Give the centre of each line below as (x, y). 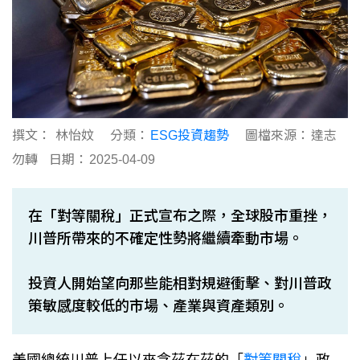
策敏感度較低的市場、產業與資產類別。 (158, 306)
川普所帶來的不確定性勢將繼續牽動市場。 (166, 238)
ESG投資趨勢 (190, 135)
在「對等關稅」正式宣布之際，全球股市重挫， (180, 216)
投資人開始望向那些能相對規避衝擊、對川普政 (180, 283)
